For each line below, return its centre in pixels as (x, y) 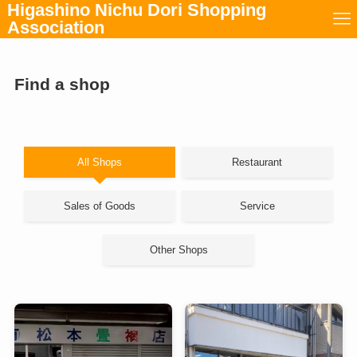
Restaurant (257, 163)
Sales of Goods (100, 206)
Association (55, 27)
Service (257, 206)
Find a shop (62, 84)
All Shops (100, 163)
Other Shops (178, 250)
